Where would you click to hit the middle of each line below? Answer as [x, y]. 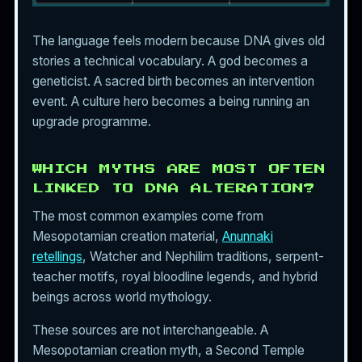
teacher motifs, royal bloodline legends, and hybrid [175, 276]
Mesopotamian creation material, [127, 236]
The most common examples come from [148, 216]
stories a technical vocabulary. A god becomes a [170, 61]
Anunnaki [248, 236]
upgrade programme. [92, 121]
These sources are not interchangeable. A [150, 330]
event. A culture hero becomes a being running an [171, 101]
